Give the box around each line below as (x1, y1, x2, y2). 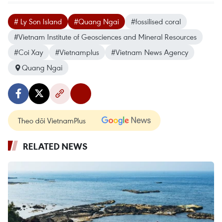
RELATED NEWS (23, 140, 88, 152)
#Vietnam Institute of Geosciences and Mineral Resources (14, 32, 197, 42)
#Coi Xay (14, 47, 43, 57)
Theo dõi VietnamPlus (18, 115, 86, 125)
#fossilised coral (131, 16, 181, 26)
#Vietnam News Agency (111, 47, 188, 57)
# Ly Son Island (14, 16, 62, 26)
